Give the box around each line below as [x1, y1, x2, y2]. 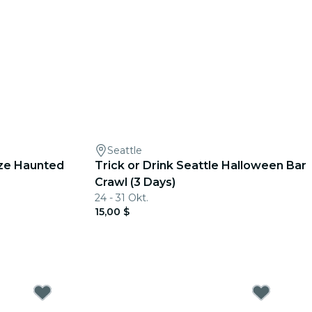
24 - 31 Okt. [95, 192, 148, 204]
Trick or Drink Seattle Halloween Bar [95, 159, 306, 172]
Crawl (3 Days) [95, 175, 175, 189]
